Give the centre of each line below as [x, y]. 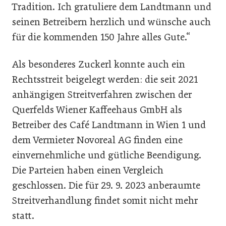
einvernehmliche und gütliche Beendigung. [107, 155]
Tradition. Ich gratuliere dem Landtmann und [112, 7]
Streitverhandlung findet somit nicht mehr [105, 201]
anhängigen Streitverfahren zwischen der [102, 95]
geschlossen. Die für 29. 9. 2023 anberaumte [106, 185]
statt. [23, 216]
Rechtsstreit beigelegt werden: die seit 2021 [105, 79]
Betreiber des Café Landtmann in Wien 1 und [109, 125]
